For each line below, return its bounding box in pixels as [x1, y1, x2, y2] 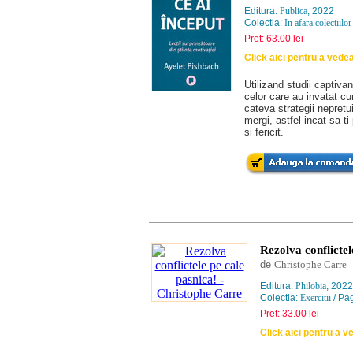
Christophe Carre [274, 258, 347, 270]
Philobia [295, 281, 326, 292]
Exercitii [300, 292, 331, 303]
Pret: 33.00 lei [260, 308, 319, 319]
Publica [280, 6, 307, 17]
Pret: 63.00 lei [244, 33, 303, 44]
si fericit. [244, 126, 284, 138]
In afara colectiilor [284, 17, 351, 28]
